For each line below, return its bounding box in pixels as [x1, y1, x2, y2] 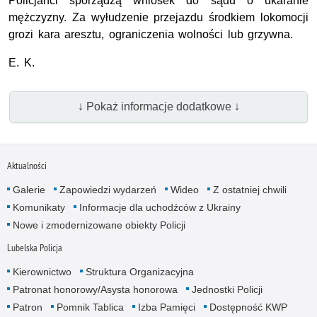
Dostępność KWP [209, 301, 287, 313]
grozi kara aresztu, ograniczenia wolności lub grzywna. [8, 28, 294, 40]
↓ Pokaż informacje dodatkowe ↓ [77, 100, 240, 113]
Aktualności [6, 159, 47, 173]
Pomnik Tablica [56, 301, 124, 313]
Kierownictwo [12, 266, 71, 278]
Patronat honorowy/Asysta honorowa [12, 284, 178, 296]
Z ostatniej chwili [212, 184, 287, 196]
